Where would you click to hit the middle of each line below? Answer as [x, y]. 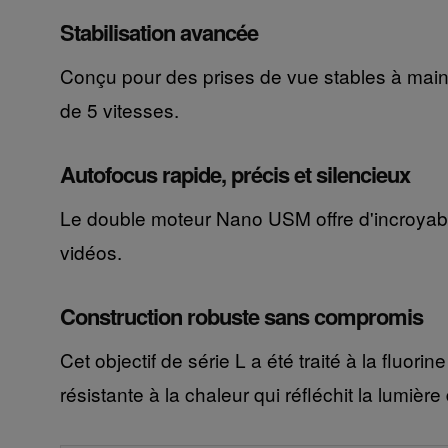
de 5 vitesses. [119, 110]
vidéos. [90, 252]
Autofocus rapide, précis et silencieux [234, 174]
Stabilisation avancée [158, 32]
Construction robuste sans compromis [241, 316]
